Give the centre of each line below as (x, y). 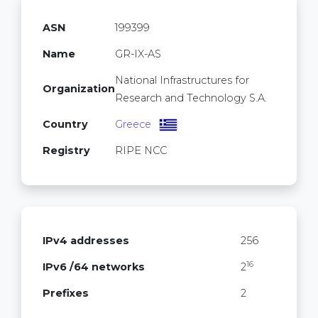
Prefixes (66, 293)
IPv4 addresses (86, 241)
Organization (79, 89)
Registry (66, 150)
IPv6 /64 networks (94, 267)
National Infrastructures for (182, 80)
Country (65, 124)
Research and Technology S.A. (191, 98)
